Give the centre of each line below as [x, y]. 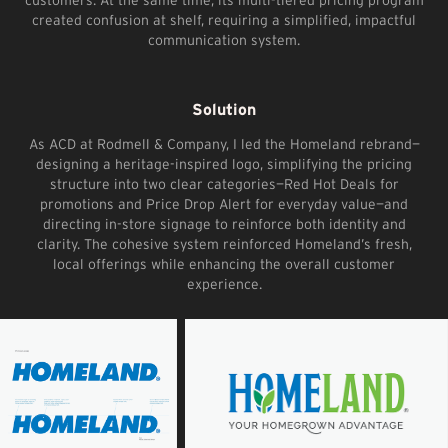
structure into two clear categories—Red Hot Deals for [224, 183]
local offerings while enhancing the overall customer [224, 263]
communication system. [224, 39]
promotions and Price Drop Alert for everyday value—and [224, 203]
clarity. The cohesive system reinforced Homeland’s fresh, [224, 243]
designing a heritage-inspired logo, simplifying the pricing [224, 163]
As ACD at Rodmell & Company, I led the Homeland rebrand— [224, 143]
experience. [224, 283]
